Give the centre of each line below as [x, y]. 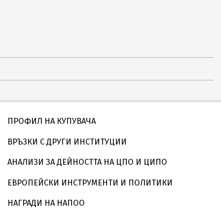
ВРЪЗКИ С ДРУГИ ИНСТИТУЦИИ [67, 142]
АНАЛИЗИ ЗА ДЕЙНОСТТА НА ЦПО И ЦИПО [87, 162]
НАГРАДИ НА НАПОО [46, 203]
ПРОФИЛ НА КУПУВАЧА [52, 121]
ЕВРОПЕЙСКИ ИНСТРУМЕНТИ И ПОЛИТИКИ [90, 183]
